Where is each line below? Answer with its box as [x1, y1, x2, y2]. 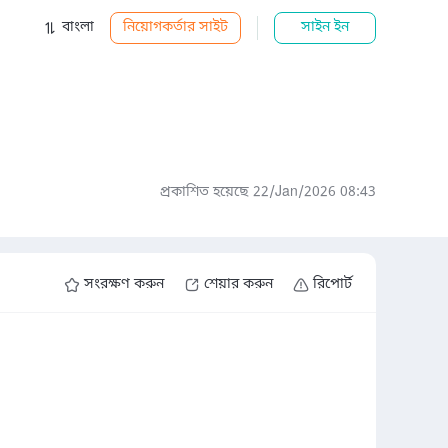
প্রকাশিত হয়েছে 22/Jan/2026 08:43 [160, 183, 376, 202]
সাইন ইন [301, 18, 349, 37]
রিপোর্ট [313, 275, 352, 294]
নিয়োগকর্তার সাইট [123, 18, 228, 37]
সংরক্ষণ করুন [84, 275, 164, 294]
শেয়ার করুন [204, 275, 273, 294]
